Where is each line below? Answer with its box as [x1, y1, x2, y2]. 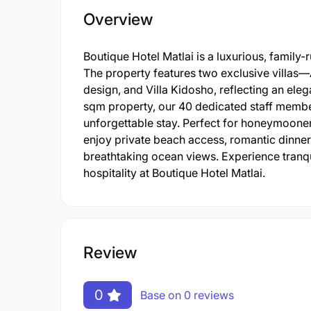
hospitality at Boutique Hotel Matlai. [83, 166, 265, 180]
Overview [83, 10, 153, 29]
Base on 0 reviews [140, 287, 234, 302]
